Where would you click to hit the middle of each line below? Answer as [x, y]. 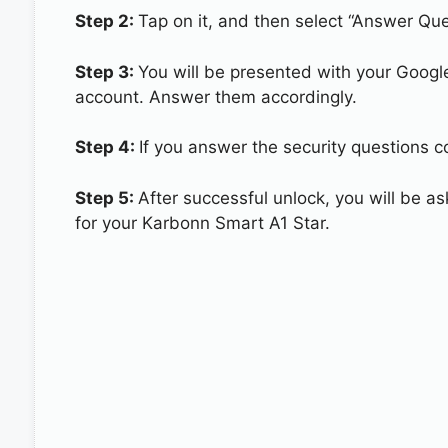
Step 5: [106, 197]
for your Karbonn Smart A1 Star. [202, 222]
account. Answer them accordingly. [215, 96]
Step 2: [106, 21]
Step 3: [106, 71]
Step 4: [106, 147]
